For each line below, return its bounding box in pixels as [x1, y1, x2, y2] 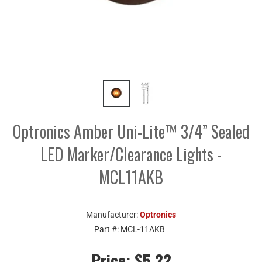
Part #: [94, 224, 120, 234]
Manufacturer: [86, 209, 140, 219]
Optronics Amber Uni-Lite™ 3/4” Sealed [12, 119, 250, 143]
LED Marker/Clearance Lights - [40, 142, 222, 166]
